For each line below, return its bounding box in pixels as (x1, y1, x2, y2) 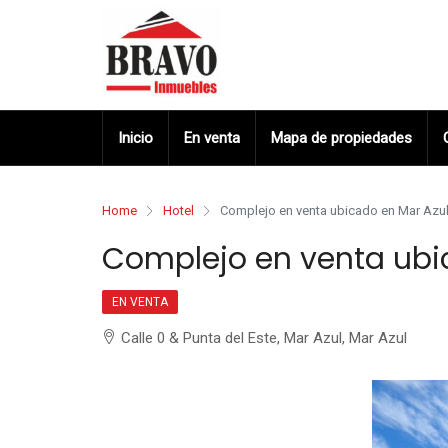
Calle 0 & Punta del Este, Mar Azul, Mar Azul (121, 329, 407, 347)
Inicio (118, 129, 153, 147)
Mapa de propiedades (271, 129, 412, 147)
